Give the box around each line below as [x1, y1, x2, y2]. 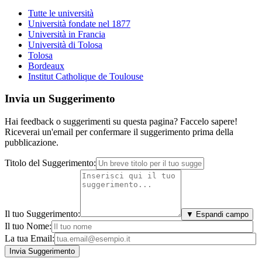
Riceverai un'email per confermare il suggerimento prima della [5, 126, 233, 137]
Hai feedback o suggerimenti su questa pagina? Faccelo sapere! [5, 116, 237, 126]
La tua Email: [5, 233, 54, 243]
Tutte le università [28, 8, 94, 18]
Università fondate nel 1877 [28, 18, 130, 29]
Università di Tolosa [28, 39, 102, 50]
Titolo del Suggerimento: [5, 157, 96, 168]
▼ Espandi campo [186, 209, 249, 219]
